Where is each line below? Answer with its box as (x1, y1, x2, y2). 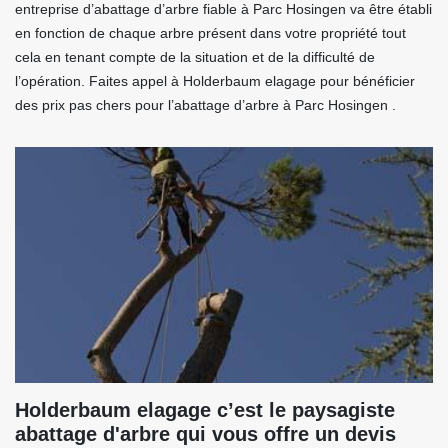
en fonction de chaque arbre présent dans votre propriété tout (15, 25, 406, 42)
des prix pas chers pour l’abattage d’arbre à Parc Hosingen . (15, 97, 396, 114)
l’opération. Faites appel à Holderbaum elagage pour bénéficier (15, 73, 415, 90)
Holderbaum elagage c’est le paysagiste (15, 399, 395, 422)
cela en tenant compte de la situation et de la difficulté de (15, 49, 375, 66)
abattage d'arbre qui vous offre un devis (15, 423, 396, 446)
